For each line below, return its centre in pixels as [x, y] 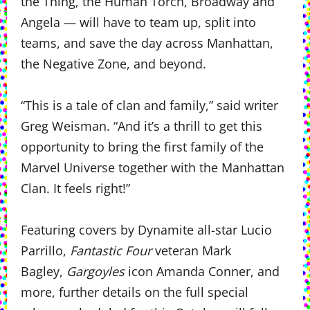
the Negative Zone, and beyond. [113, 64]
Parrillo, [45, 250]
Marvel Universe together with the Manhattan [153, 167]
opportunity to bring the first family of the [142, 147]
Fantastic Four [111, 250]
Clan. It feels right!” [75, 188]
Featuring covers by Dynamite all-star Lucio [146, 230]
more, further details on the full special [135, 292]
